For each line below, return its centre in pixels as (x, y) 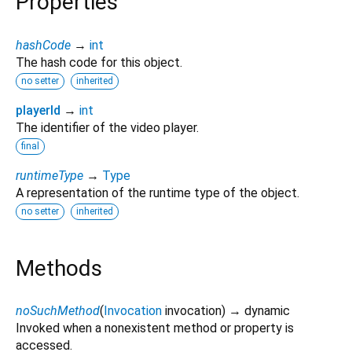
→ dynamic (259, 310)
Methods (59, 268)
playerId (38, 110)
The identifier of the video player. (107, 127)
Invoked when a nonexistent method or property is (155, 328)
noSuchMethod (58, 310)
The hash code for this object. (99, 62)
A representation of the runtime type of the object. (158, 192)
